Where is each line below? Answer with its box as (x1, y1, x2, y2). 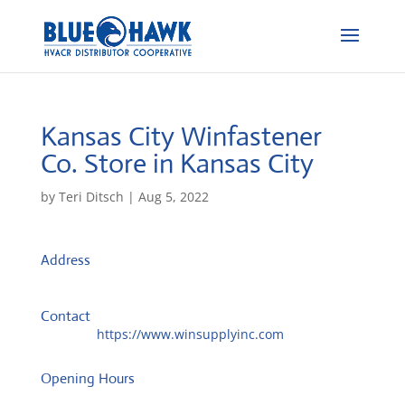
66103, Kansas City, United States (40, 290, 242, 307)
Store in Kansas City (83, 146, 314, 180)
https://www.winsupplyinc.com (96, 325, 284, 343)
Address (40, 250, 90, 269)
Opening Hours (40, 369, 135, 388)
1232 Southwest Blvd (40, 269, 166, 287)
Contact (40, 306, 90, 325)
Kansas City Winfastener (40, 119, 322, 153)
